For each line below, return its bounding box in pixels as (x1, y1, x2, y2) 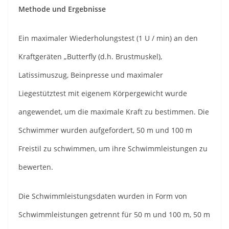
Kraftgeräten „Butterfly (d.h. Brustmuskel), (18, 51, 162, 61)
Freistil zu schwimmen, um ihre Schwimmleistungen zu (18, 143, 208, 153)
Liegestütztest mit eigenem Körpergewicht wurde (18, 88, 187, 98)
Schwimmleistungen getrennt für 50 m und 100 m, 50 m (18, 209, 210, 219)
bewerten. (18, 162, 53, 172)
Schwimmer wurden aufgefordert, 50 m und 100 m (18, 125, 192, 135)
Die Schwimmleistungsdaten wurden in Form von (18, 191, 187, 201)
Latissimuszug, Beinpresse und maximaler (18, 70, 163, 80)
